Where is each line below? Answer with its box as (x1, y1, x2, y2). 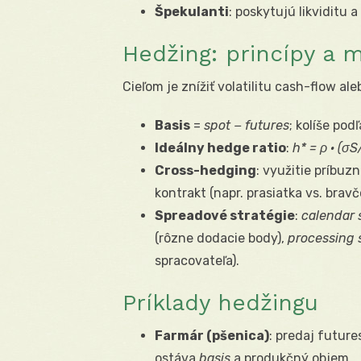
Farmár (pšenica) (155, 328, 269, 344)
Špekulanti (155, 4, 229, 20)
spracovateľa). (155, 253, 239, 269)
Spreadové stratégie (155, 208, 295, 224)
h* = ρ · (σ (293, 140, 350, 156)
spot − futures (204, 118, 289, 134)
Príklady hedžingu (122, 289, 318, 317)
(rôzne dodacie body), (155, 230, 288, 247)
